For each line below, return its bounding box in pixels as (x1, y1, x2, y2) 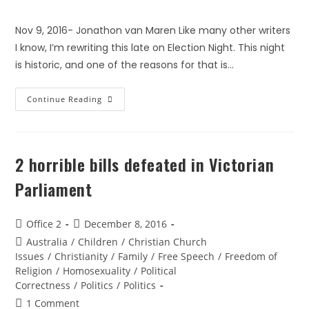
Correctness (15, 279, 71, 292)
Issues (15, 250, 45, 263)
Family (118, 250, 148, 263)
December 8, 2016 (84, 217, 168, 230)
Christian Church (128, 235, 208, 248)
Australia (26, 235, 68, 248)
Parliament (15, 177, 92, 201)
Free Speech (158, 250, 215, 263)
